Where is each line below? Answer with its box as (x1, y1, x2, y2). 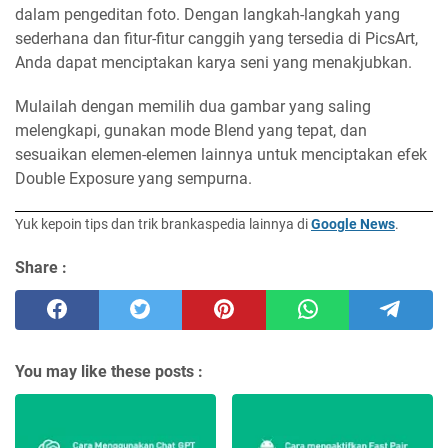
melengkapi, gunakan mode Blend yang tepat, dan (15, 121, 367, 140)
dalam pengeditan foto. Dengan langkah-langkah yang (15, 5, 400, 24)
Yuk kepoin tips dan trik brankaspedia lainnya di (15, 216, 311, 232)
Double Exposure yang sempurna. (15, 169, 252, 188)
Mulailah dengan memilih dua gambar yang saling (15, 97, 371, 116)
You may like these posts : (15, 362, 203, 381)
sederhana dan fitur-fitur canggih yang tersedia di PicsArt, (15, 29, 418, 48)
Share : (15, 258, 67, 277)
